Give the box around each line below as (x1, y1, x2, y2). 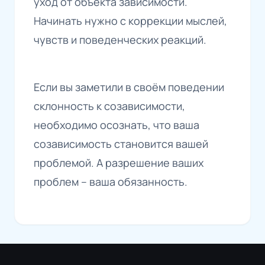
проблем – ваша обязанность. (34, 174, 188, 189)
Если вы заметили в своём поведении (34, 80, 224, 95)
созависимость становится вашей (34, 137, 208, 151)
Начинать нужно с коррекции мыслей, (34, 14, 227, 28)
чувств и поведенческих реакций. (34, 33, 206, 47)
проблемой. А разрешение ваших (34, 156, 203, 170)
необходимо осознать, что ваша (34, 118, 199, 132)
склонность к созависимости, (34, 99, 185, 114)
